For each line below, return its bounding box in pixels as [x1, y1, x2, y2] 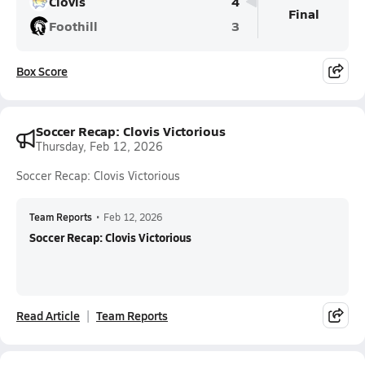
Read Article [16, 307, 80, 323]
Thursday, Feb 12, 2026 [36, 139, 163, 154]
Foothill [49, 16, 98, 35]
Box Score [16, 63, 68, 79]
